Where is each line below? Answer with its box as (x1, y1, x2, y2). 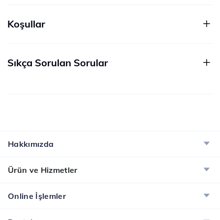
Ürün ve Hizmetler (8, 165, 78, 175)
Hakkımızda (8, 139, 54, 149)
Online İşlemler (8, 191, 66, 201)
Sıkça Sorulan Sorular (7, 56, 108, 69)
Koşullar (7, 18, 45, 30)
